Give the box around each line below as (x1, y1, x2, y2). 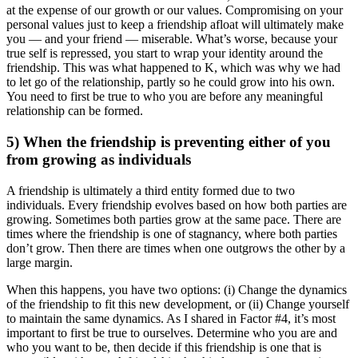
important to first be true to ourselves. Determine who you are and (6, 325, 337, 340)
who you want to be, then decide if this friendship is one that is (6, 340, 321, 354)
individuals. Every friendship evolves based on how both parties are (6, 197, 347, 212)
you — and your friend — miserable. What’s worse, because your (6, 32, 337, 46)
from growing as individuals (6, 150, 191, 168)
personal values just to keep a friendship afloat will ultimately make (6, 18, 344, 32)
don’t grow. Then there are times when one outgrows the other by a (6, 241, 345, 255)
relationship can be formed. (6, 104, 143, 118)
